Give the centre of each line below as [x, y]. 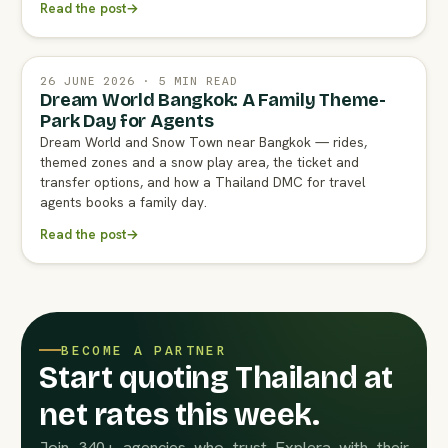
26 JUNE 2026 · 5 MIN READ [139, 80]
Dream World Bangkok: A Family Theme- [213, 99]
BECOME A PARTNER [144, 349]
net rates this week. [179, 414]
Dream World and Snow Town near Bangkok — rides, [204, 141]
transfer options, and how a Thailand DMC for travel [203, 181]
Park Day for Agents [127, 120]
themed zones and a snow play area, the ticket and [200, 161]
